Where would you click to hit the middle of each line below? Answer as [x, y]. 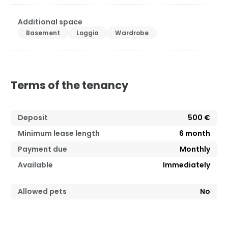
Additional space [50, 22]
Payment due [42, 149]
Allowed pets [42, 192]
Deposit [33, 118]
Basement [43, 33]
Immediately [187, 165]
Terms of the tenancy [69, 85]
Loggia [88, 33]
